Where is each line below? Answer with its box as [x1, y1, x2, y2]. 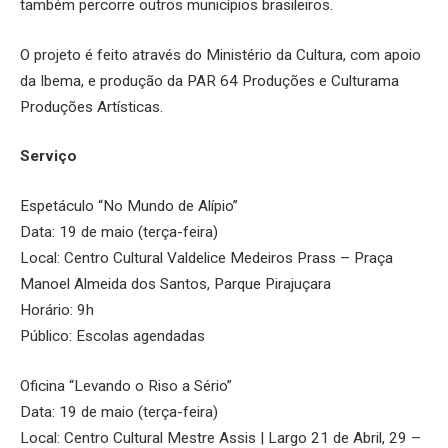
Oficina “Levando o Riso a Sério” [20, 376, 232, 395]
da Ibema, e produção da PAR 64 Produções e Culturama [20, 71, 399, 90]
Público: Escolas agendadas [20, 327, 205, 346]
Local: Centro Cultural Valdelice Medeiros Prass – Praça [20, 249, 393, 268]
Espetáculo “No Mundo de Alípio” [20, 197, 238, 216]
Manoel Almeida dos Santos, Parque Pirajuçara [20, 275, 331, 294]
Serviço [20, 147, 77, 166]
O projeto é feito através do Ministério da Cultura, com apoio [20, 45, 421, 64]
